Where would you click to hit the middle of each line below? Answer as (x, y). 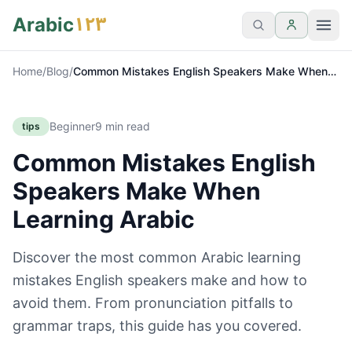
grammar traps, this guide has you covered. (157, 326)
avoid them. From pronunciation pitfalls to (153, 303)
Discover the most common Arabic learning (157, 257)
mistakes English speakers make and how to (160, 280)
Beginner (72, 126)
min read (126, 126)
